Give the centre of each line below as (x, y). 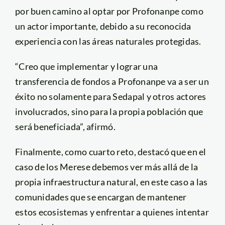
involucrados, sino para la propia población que (109, 112)
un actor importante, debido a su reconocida (103, 26)
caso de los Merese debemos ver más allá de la (106, 167)
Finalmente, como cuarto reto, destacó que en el (110, 152)
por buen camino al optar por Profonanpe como (109, 11)
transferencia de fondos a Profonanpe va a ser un (112, 82)
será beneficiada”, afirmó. (65, 127)
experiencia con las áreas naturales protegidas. (108, 41)
